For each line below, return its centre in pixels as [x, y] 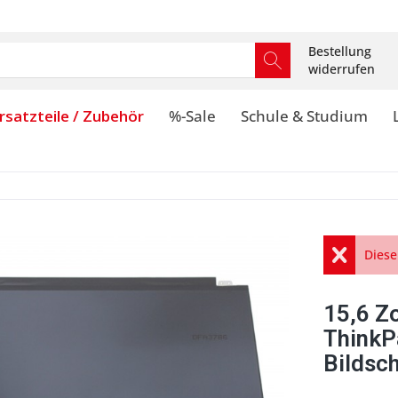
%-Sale [192, 116]
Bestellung [340, 51]
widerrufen [342, 69]
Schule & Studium [304, 116]
